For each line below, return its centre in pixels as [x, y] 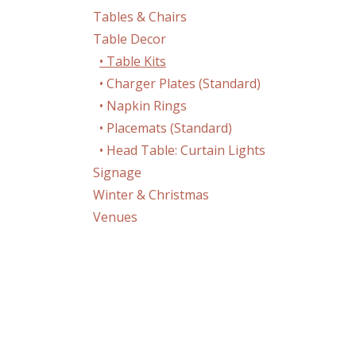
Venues [115, 217]
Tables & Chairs [140, 17]
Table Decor [130, 39]
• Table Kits [133, 61]
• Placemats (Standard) [166, 128]
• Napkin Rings [143, 106]
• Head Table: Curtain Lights [182, 150]
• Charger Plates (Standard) [180, 83]
